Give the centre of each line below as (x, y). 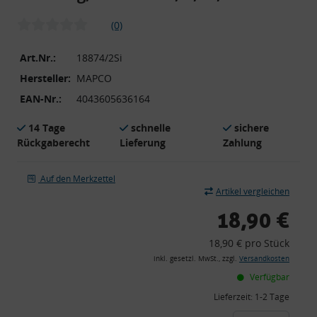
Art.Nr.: (38, 57)
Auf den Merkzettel (78, 178)
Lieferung (143, 142)
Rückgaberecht (53, 142)
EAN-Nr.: (41, 98)
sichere (251, 127)
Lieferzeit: (234, 296)
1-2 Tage (272, 296)
